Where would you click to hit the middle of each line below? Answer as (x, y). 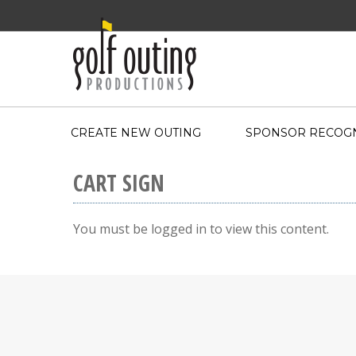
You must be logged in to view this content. (201, 229)
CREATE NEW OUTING (136, 133)
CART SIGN (119, 183)
